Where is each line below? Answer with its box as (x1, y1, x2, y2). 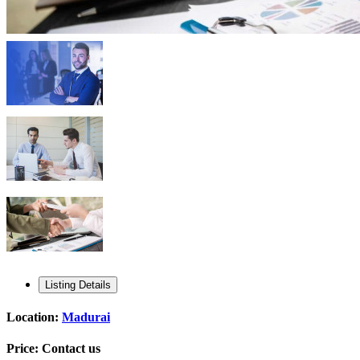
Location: (6, 310, 62, 325)
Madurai (62, 310, 110, 325)
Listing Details (45, 278, 111, 291)
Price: (6, 342, 42, 356)
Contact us (42, 342, 100, 356)
